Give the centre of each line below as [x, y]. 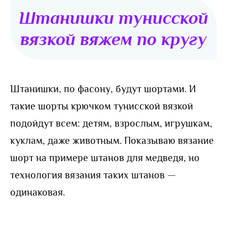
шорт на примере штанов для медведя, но [105, 157]
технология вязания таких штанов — [93, 175]
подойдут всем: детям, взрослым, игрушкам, [111, 123]
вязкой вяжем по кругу [113, 39]
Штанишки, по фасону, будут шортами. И [103, 88]
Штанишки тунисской [113, 17]
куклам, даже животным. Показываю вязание [112, 140]
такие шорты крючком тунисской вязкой [102, 106]
